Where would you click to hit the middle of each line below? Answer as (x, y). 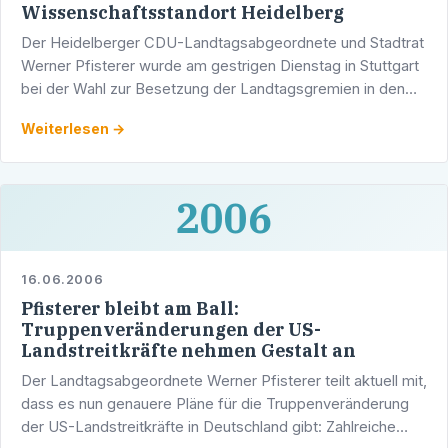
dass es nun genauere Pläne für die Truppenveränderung (215, 404)
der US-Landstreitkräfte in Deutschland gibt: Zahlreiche (208, 427)
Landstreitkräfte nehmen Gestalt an (188, 350)
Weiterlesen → (73, 129)
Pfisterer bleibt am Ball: (130, 308)
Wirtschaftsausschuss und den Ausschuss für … (184, 112)
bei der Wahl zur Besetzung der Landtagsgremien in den (213, 89)
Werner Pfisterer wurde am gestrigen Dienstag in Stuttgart (220, 66)
